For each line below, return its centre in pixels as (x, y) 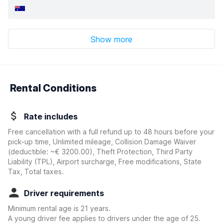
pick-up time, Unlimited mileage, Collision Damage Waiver (102, 142)
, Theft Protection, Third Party (143, 152)
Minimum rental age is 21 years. (59, 208)
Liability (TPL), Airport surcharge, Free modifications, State (105, 162)
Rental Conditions (53, 88)
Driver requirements (64, 193)
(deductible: (29, 152)
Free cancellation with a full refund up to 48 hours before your (111, 132)
